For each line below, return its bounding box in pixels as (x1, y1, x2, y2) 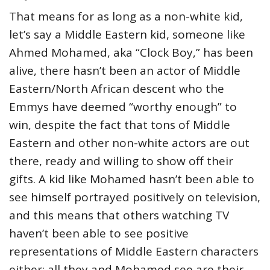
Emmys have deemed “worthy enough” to (9, 99, 237, 115)
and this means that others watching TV (9, 207, 229, 224)
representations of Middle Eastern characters (9, 243, 259, 260)
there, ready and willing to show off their (9, 153, 233, 169)
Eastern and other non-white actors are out (9, 135, 250, 151)
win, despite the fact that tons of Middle (9, 117, 230, 133)
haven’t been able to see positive (9, 225, 189, 242)
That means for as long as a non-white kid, (9, 8, 243, 25)
